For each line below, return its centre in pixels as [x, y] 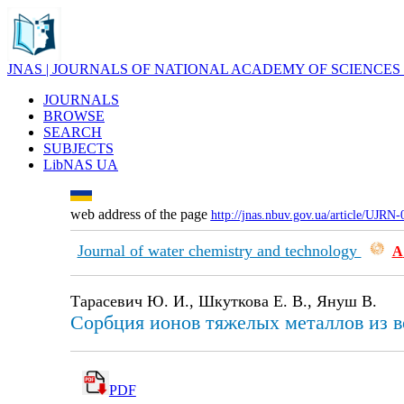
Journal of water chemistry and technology [219, 251]
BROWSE [74, 116]
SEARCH [73, 132]
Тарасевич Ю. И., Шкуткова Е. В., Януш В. [223, 301]
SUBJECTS [78, 148]
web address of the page [140, 214]
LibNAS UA [81, 165]
